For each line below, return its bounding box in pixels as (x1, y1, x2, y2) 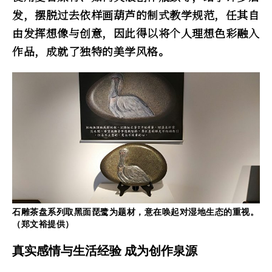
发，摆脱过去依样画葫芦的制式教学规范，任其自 (12, 7, 259, 22)
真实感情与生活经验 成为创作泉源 (12, 243, 197, 258)
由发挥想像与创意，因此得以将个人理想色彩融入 (12, 25, 259, 41)
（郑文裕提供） (12, 219, 74, 229)
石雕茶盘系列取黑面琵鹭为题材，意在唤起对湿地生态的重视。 (12, 207, 259, 217)
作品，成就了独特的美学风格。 (12, 43, 169, 59)
